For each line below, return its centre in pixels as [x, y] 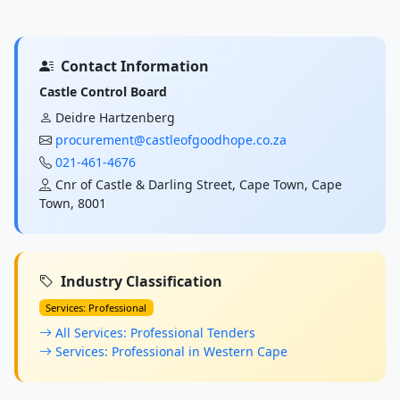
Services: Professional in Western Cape [171, 351]
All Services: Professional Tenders [155, 332]
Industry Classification [142, 281]
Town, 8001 [73, 203]
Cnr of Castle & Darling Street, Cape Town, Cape [199, 184]
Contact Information [135, 66]
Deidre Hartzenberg [115, 117]
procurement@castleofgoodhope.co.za [171, 139]
